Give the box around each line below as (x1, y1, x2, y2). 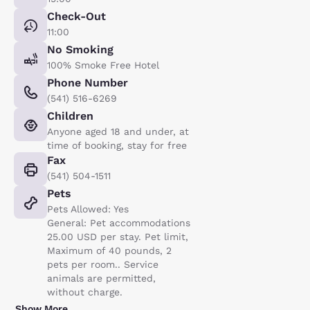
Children (47, 109, 93, 122)
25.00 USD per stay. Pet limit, (47, 230, 188, 242)
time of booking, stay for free (47, 139, 187, 151)
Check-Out (47, 9, 106, 23)
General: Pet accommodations (47, 217, 190, 228)
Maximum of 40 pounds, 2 (47, 244, 172, 256)
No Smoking (47, 42, 113, 56)
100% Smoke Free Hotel (47, 59, 159, 71)
